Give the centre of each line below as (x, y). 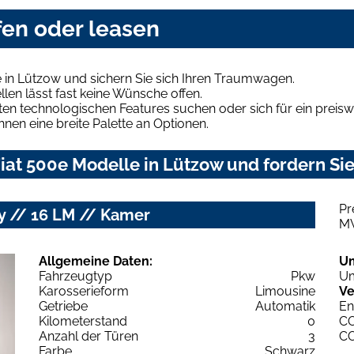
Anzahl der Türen (88, 336)
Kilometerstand (83, 321)
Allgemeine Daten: (96, 261)
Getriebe (63, 306)
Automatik (285, 306)
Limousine (285, 291)
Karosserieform (84, 291)
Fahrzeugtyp (75, 276)
